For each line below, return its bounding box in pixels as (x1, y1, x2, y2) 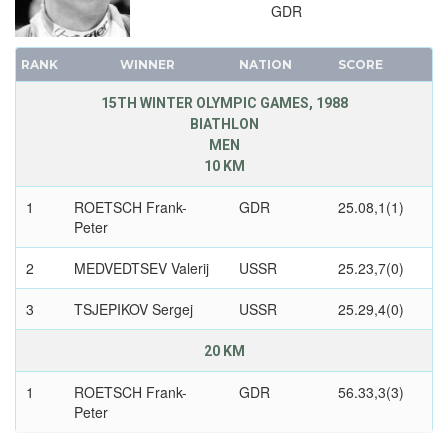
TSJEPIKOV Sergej (73, 299, 193, 320)
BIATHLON (189, 116, 259, 133)
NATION (238, 57, 292, 73)
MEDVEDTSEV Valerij (73, 258, 209, 279)
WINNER (119, 57, 175, 73)
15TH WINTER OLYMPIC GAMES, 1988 (100, 95, 348, 112)
